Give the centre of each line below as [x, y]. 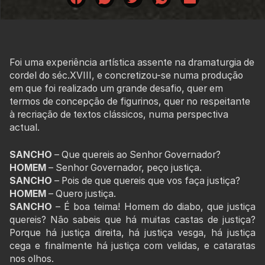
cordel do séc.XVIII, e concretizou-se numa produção [126, 75]
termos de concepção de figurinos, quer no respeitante [130, 101]
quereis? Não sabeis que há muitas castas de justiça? [132, 219]
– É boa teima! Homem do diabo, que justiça [156, 206]
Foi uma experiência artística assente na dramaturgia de [132, 62]
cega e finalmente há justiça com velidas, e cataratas [132, 245]
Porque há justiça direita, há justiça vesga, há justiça [132, 232]
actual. [25, 127]
